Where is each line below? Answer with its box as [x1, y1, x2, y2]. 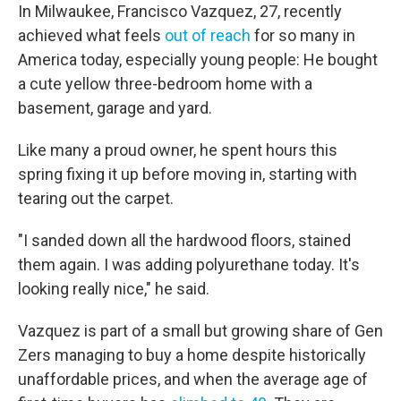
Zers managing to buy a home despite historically [18, 346, 366, 364]
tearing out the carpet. [18, 189, 174, 208]
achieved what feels [18, 26, 165, 45]
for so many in [251, 26, 355, 45]
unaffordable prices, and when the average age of [18, 370, 368, 388]
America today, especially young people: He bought [18, 50, 378, 69]
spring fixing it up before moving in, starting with [18, 165, 357, 183]
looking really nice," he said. [18, 279, 209, 298]
